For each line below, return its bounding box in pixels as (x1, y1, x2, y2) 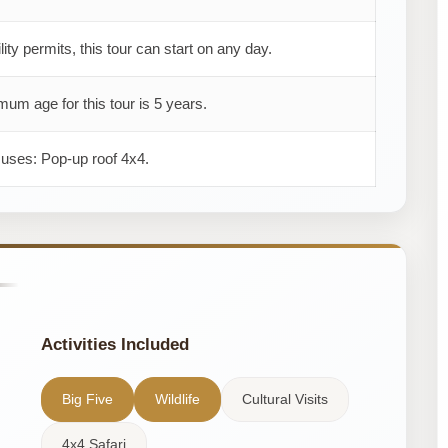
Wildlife (154, 390, 200, 407)
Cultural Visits (241, 390, 328, 407)
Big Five (61, 390, 113, 407)
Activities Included (40, 334, 189, 354)
